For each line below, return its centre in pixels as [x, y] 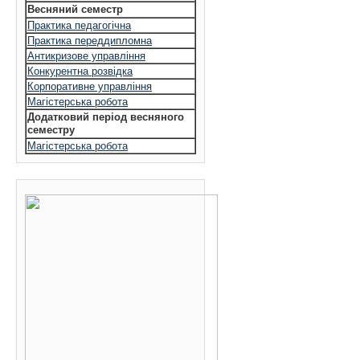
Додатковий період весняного [106, 117]
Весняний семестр [75, 9]
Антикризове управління [86, 56]
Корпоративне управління [90, 86]
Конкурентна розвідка [80, 71]
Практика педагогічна [79, 25]
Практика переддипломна [90, 41]
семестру [51, 130]
